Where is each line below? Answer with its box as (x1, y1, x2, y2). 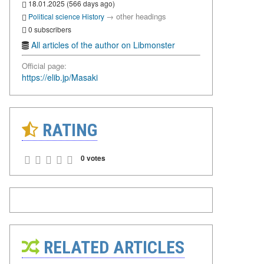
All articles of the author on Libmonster (31, 39, 175, 51)
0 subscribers (27, 24, 71, 34)
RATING (38, 120, 97, 141)
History (82, 11, 104, 21)
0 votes (81, 153, 105, 164)
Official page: (22, 60, 67, 72)
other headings (116, 10, 166, 22)
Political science (28, 11, 80, 21)
